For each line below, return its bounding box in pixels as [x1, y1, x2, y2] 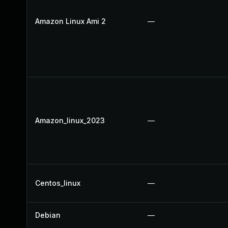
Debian [35, 211, 61, 219]
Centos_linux [35, 179, 80, 187]
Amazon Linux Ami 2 [35, 17, 106, 25]
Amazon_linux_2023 [35, 116, 105, 125]
